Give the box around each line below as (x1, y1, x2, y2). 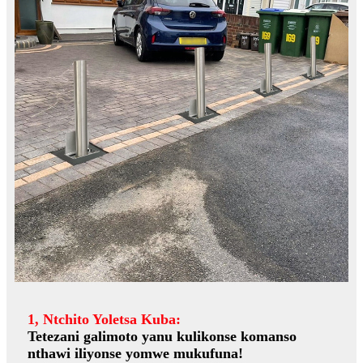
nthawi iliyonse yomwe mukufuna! (28, 344, 243, 361)
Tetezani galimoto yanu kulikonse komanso (28, 327, 297, 344)
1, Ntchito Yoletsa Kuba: (28, 310, 181, 327)
